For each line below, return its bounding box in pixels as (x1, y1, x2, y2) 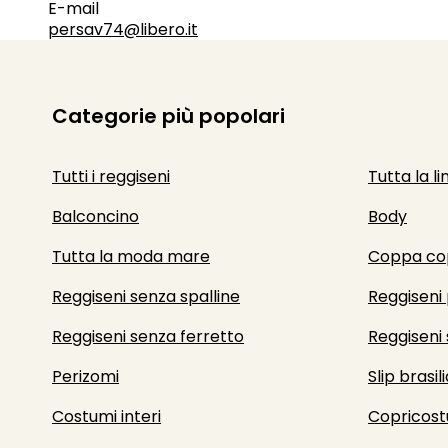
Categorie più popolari (52, 102, 285, 130)
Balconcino (52, 205, 139, 228)
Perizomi (52, 365, 119, 388)
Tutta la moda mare (52, 245, 210, 268)
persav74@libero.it (48, 18, 198, 41)
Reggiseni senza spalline (52, 285, 240, 308)
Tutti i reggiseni (52, 165, 170, 188)
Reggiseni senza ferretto (52, 325, 244, 348)
